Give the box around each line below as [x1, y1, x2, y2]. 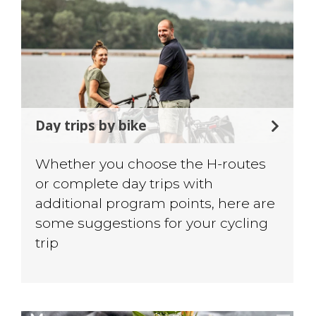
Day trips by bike [35, 116, 147, 135]
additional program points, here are [35, 195, 276, 212]
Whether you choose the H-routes [35, 155, 267, 173]
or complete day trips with [35, 175, 214, 193]
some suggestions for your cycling [35, 214, 269, 232]
